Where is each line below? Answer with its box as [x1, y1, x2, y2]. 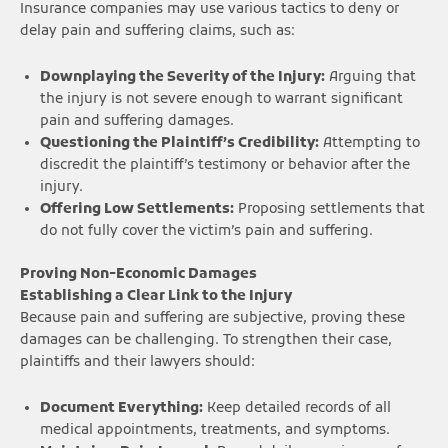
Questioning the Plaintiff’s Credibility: [40, 135, 319, 153]
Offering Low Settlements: [40, 201, 234, 219]
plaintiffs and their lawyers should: [20, 353, 255, 371]
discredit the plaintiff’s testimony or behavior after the [40, 157, 410, 175]
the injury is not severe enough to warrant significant [40, 91, 403, 109]
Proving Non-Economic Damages [20, 265, 257, 283]
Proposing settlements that [234, 201, 425, 219]
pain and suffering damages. [40, 113, 234, 131]
